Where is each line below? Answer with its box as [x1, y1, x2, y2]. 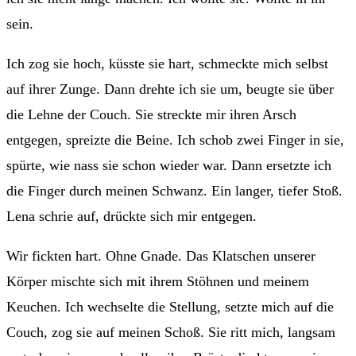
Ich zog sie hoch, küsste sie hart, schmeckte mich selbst [6, 55, 328, 72]
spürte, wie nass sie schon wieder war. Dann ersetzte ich [6, 157, 331, 173]
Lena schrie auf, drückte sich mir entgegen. [6, 207, 257, 224]
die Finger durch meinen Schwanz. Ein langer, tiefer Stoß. [6, 182, 342, 199]
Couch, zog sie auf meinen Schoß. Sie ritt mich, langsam [6, 323, 335, 340]
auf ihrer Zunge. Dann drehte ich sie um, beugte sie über [6, 80, 334, 97]
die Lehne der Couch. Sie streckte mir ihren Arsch [6, 106, 296, 122]
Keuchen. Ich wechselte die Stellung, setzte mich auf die [6, 298, 334, 315]
